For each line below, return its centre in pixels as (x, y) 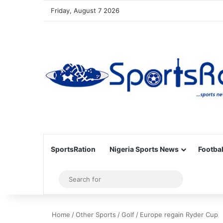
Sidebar (70, 179)
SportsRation (73, 149)
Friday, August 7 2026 (85, 10)
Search (190, 179)
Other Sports (96, 215)
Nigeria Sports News (144, 149)
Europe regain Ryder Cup (179, 215)
